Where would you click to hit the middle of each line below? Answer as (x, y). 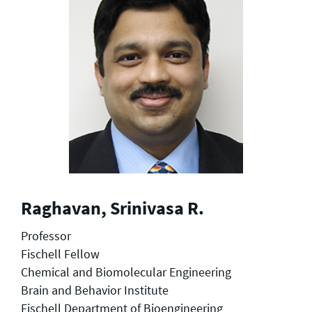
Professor (46, 235)
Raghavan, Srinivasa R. (112, 208)
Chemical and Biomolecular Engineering (126, 272)
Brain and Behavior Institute (95, 290)
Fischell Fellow (60, 253)
